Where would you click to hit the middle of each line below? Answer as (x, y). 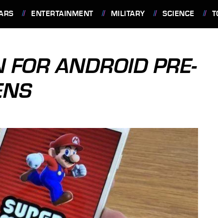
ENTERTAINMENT (62, 14)
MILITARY (128, 14)
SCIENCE (179, 14)
